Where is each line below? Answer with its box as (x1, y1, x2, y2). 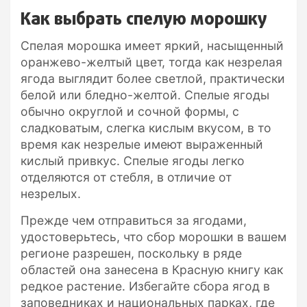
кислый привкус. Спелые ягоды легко (21, 153, 245, 168)
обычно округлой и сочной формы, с (21, 103, 239, 119)
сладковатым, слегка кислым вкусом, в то (21, 120, 271, 135)
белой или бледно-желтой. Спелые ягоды (21, 87, 269, 102)
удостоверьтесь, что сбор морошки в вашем (21, 229, 286, 244)
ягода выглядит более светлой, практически (21, 71, 285, 86)
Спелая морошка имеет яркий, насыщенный (21, 38, 284, 53)
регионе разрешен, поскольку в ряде (21, 245, 242, 260)
